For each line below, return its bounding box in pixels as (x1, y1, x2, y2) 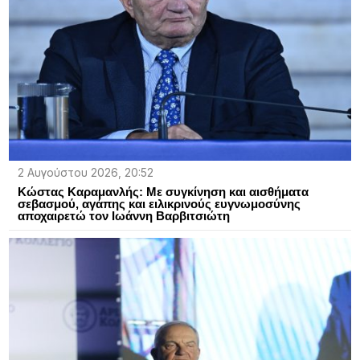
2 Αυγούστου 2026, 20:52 (17, 166, 153, 180)
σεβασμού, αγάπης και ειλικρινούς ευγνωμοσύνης (17, 197, 301, 211)
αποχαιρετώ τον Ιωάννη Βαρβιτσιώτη (17, 209, 230, 223)
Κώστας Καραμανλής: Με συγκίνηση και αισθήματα (17, 185, 309, 199)
